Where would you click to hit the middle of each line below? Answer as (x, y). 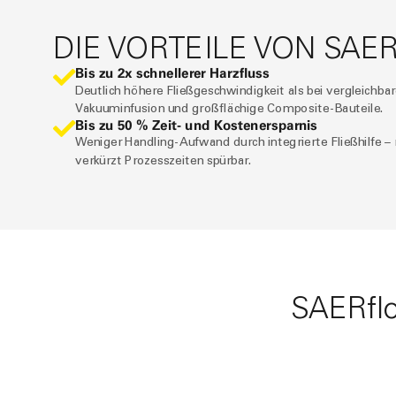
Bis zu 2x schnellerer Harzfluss (172, 73)
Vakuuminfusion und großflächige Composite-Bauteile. (229, 108)
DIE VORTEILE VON (188, 48)
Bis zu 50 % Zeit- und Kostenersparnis (196, 125)
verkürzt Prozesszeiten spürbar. (164, 160)
